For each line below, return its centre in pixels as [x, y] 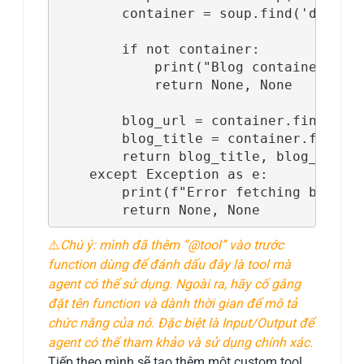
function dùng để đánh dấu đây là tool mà [170, 265]
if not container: [158, 49]
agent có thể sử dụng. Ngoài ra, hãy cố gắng [175, 284]
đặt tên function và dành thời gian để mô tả [173, 304]
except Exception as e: [162, 174]
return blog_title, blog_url [199, 156]
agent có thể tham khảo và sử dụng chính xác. [181, 343]
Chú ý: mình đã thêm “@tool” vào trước [172, 245]
